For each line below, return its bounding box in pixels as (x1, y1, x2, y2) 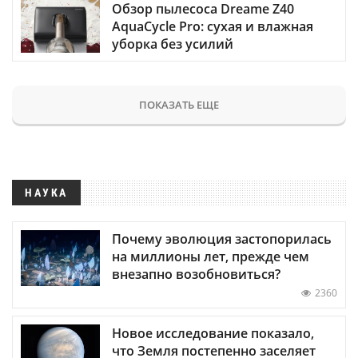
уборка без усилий (112, 35, 233, 54)
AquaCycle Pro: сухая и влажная (112, 18, 313, 36)
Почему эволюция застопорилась (112, 229, 332, 248)
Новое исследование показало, (112, 324, 314, 342)
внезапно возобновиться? (112, 265, 280, 283)
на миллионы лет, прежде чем (112, 247, 309, 265)
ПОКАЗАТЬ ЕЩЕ (139, 97, 219, 113)
